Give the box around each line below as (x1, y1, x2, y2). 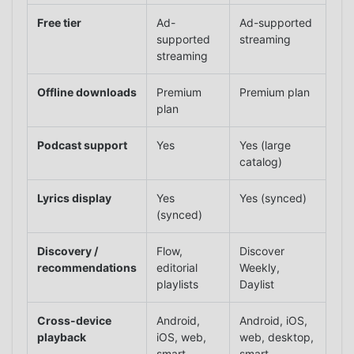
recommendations (37, 260, 137, 274)
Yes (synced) (239, 190, 307, 205)
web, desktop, (239, 330, 314, 344)
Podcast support (37, 137, 128, 152)
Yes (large (239, 137, 292, 152)
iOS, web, (156, 330, 207, 344)
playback (37, 330, 87, 344)
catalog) (239, 154, 283, 168)
